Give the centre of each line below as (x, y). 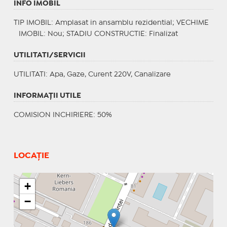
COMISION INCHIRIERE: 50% (63, 115)
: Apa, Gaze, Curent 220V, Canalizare (108, 74)
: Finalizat (161, 34)
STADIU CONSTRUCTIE (105, 34)
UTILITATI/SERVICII (49, 55)
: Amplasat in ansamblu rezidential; (113, 23)
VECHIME (192, 23)
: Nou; (55, 34)
